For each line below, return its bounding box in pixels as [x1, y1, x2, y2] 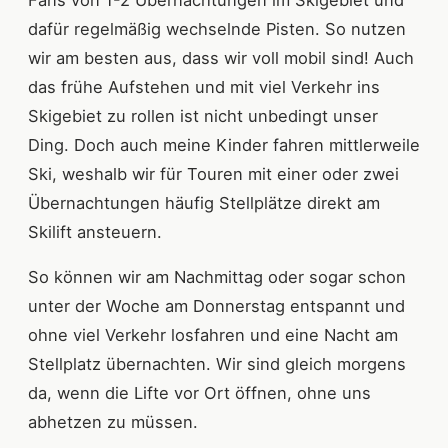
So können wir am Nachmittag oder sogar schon [28, 266, 406, 287]
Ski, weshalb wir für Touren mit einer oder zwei [28, 163, 399, 184]
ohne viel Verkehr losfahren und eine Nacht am [28, 324, 398, 345]
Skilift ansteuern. [28, 221, 172, 242]
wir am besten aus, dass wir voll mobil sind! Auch [28, 47, 414, 68]
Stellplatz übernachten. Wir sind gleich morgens [28, 353, 406, 374]
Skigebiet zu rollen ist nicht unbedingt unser [28, 105, 378, 126]
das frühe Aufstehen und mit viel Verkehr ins [28, 76, 380, 97]
